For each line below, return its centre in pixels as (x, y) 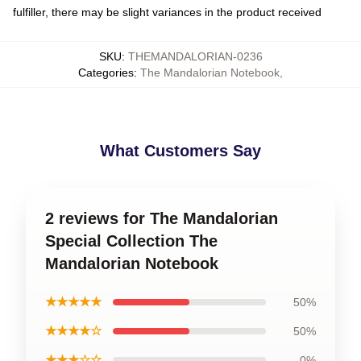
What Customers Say (180, 151)
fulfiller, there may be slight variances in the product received (167, 12)
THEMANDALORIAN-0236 (195, 56)
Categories (106, 73)
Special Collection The (131, 241)
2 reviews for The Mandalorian (162, 218)
